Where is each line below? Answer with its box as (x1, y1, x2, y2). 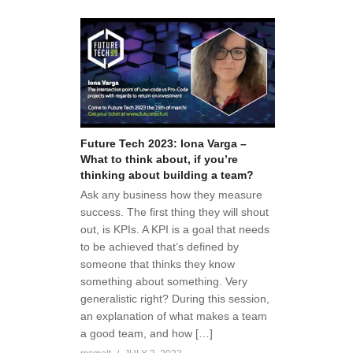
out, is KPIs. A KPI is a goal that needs (80, 223, 269, 236)
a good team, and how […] (80, 327, 213, 340)
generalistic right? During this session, (80, 292, 269, 306)
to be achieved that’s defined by (80, 240, 239, 254)
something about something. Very (80, 275, 247, 288)
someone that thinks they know (80, 258, 235, 271)
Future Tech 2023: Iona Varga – (80, 137, 247, 150)
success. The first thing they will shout (80, 206, 269, 219)
